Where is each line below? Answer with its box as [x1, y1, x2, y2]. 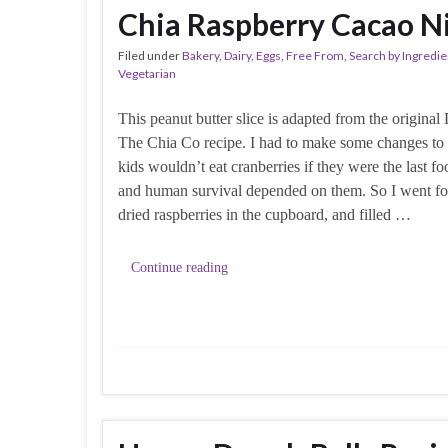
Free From [286, 48, 344, 64]
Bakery [182, 48, 219, 64]
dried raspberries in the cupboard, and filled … [118, 206, 411, 224]
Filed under [118, 48, 182, 64]
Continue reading [131, 260, 228, 276]
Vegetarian [118, 66, 176, 82]
